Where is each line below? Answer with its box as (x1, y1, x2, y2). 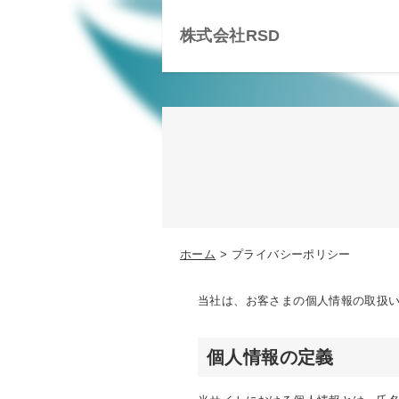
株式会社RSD (180, 27, 281, 45)
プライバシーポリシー (231, 248, 351, 261)
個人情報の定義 (207, 347, 334, 367)
